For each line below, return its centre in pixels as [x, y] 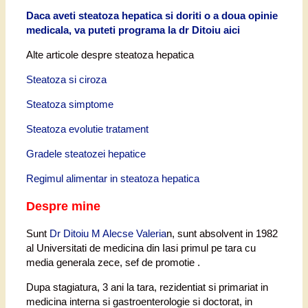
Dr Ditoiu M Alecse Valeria [108, 234]
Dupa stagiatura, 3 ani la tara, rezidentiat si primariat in [147, 287]
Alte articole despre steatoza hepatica [110, 55]
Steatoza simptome [70, 104]
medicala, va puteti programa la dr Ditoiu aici [133, 30]
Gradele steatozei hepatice [86, 154]
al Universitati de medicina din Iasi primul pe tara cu [141, 248]
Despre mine [63, 206]
